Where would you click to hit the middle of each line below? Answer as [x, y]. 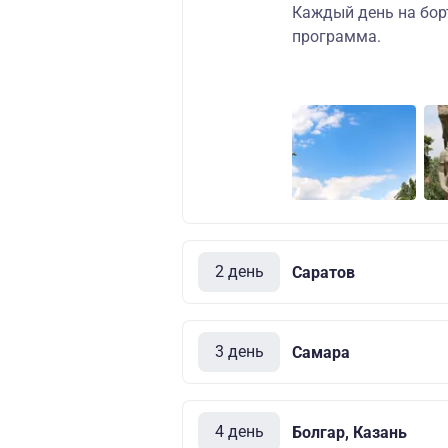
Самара [321, 352]
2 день [239, 271]
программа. [336, 36]
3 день [239, 351]
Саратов [323, 272]
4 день [239, 431]
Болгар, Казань [349, 432]
